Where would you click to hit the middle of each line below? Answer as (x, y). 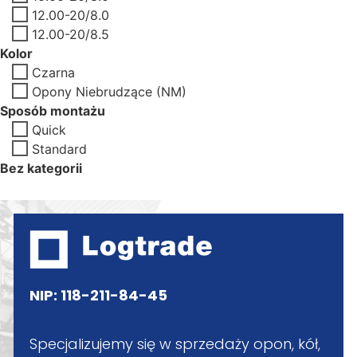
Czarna (53, 72)
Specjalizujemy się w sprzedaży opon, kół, (175, 344)
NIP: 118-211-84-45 (98, 295)
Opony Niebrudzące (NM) (109, 91)
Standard (59, 149)
